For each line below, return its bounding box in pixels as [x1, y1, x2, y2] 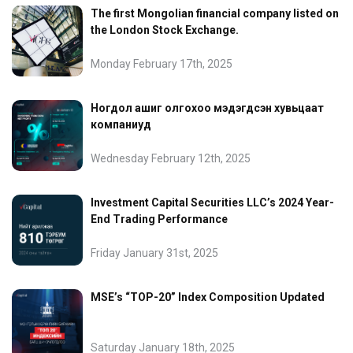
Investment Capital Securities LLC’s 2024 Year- [91, 196, 334, 209]
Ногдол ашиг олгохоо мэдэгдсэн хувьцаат [91, 102, 324, 114]
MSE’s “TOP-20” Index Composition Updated [91, 291, 325, 303]
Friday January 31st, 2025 [91, 247, 218, 259]
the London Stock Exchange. [91, 24, 239, 36]
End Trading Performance [91, 213, 228, 225]
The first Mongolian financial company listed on [91, 7, 339, 20]
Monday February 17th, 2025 [91, 58, 232, 70]
